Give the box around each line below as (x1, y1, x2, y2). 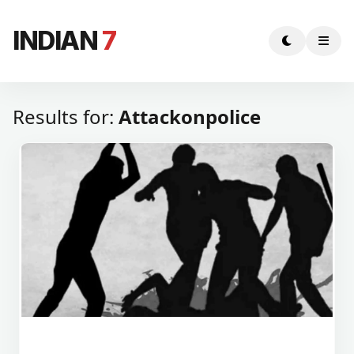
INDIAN (13, 25, 102, 56)
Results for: (13, 104, 119, 130)
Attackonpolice (119, 104, 261, 130)
